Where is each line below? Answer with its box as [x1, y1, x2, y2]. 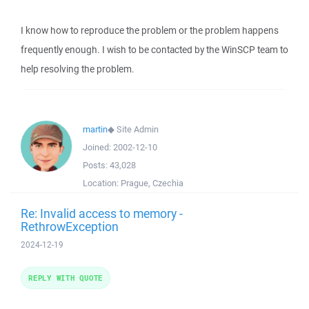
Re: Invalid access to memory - [21, 205, 183, 221]
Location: [83, 177, 121, 189]
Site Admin [117, 123, 159, 135]
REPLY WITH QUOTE [28, 272, 103, 283]
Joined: [83, 141, 113, 153]
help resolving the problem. [21, 63, 134, 75]
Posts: [83, 159, 110, 171]
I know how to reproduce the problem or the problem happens [21, 24, 279, 37]
